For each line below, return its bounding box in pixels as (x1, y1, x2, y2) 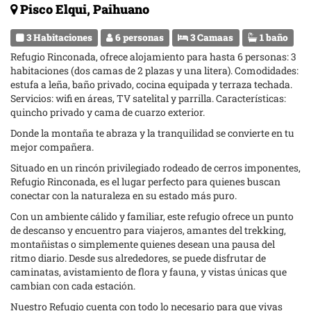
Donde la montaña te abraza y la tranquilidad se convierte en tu (10, 126, 294, 140)
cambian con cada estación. (10, 279, 135, 292)
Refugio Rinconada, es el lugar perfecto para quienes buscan (10, 175, 280, 188)
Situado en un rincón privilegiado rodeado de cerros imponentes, (10, 161, 301, 174)
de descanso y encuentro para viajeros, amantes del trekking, (10, 224, 286, 237)
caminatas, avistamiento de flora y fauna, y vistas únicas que (10, 265, 287, 278)
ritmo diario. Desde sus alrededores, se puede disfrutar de (10, 251, 266, 264)
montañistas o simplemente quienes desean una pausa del (10, 237, 275, 251)
